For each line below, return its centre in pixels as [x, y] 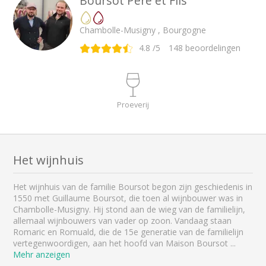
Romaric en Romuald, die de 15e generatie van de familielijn [129, 232]
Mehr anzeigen [42, 254]
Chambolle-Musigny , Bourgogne [143, 30]
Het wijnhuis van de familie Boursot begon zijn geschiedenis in [133, 186]
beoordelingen [212, 48]
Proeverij [133, 105]
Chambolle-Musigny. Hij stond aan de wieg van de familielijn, [129, 209]
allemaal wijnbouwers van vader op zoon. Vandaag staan [123, 220]
